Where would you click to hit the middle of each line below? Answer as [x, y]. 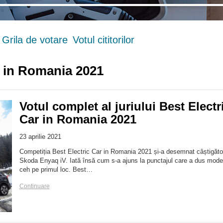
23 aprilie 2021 [40, 136]
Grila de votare [35, 40]
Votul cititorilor [104, 40]
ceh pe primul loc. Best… [56, 169]
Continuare [34, 186]
